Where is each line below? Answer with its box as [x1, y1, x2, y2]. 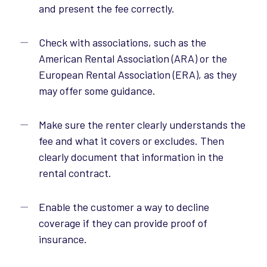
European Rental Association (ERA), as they [38, 68, 237, 82]
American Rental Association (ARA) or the [38, 52, 227, 66]
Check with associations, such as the [38, 36, 206, 49]
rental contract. [38, 166, 111, 180]
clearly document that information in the [38, 150, 223, 164]
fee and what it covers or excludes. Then [38, 134, 224, 148]
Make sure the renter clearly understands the [38, 118, 246, 132]
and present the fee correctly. [38, 2, 175, 15]
